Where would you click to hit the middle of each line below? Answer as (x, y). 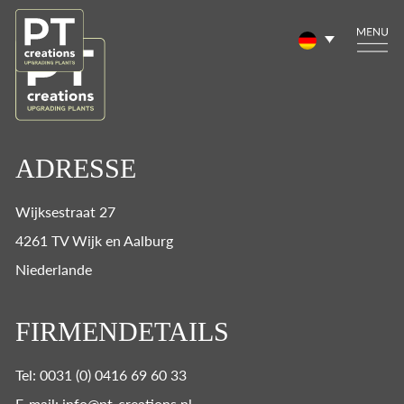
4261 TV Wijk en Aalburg (94, 241)
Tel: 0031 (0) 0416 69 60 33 (101, 375)
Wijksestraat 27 (65, 212)
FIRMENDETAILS (122, 332)
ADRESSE (76, 169)
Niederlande (54, 270)
